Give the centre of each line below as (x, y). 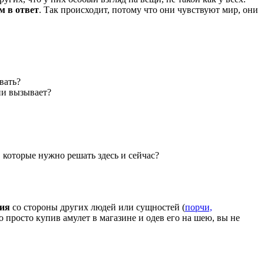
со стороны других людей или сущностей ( (98, 207)
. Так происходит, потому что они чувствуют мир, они (148, 10)
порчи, (199, 207)
